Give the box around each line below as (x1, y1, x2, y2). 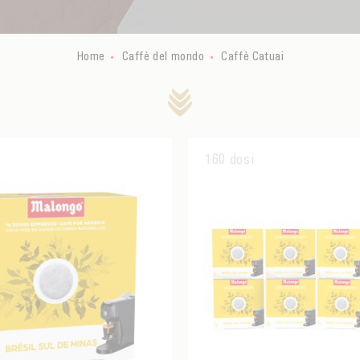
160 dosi (204, 150, 255, 167)
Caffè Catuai (221, 48, 284, 63)
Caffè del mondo (121, 48, 205, 63)
